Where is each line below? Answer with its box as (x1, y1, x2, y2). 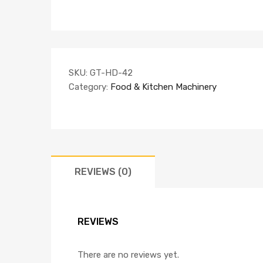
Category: (69, 81, 110, 92)
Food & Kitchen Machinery (110, 81, 217, 92)
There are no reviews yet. (77, 249, 179, 261)
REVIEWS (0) (75, 166, 131, 177)
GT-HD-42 (90, 67, 133, 78)
